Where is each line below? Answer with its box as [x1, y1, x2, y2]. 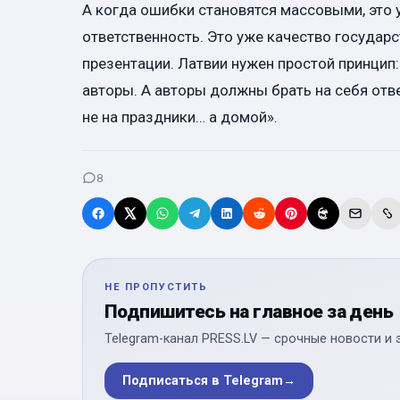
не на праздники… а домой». [82, 108, 278, 127]
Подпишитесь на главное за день [104, 300, 394, 322]
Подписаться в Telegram [122, 372, 283, 388]
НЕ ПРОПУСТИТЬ [104, 280, 208, 293]
